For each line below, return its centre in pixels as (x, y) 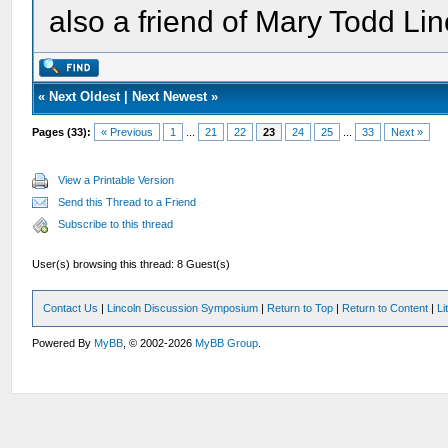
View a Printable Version (116, 180)
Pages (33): (62, 132)
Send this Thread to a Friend (127, 202)
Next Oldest (85, 96)
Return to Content (385, 308)
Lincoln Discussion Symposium (183, 308)
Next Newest (170, 96)
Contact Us (71, 308)
